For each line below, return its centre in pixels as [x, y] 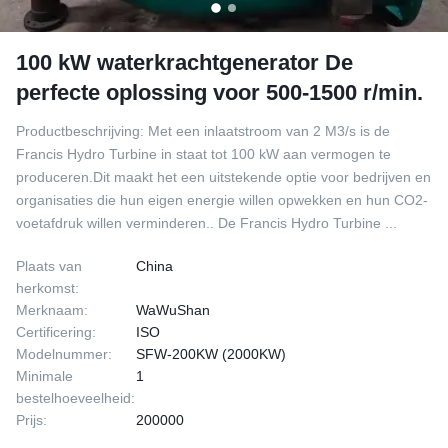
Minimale [44, 376]
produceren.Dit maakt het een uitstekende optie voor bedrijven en [223, 177]
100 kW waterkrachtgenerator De [184, 62]
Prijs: [31, 420]
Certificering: [56, 332]
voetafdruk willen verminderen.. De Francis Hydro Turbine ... [206, 223]
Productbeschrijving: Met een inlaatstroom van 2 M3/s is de [203, 131]
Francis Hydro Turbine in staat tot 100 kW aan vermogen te [203, 154]
